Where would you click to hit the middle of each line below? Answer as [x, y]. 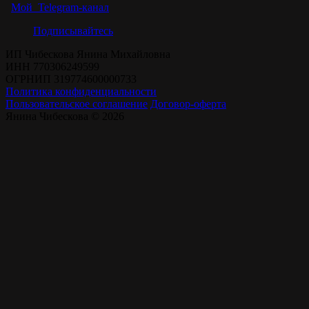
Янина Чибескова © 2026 [65, 116]
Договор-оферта [188, 104]
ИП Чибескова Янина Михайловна [88, 54]
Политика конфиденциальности [81, 91]
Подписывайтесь [73, 31]
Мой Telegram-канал [60, 7]
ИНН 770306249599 [52, 67]
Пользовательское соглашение [77, 104]
